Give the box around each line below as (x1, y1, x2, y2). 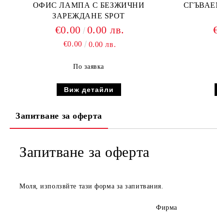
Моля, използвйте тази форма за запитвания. (19, 183, 164, 190)
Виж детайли (63, 86, 114, 93)
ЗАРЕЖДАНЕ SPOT (52, 12, 125, 20)
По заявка (73, 63, 105, 70)
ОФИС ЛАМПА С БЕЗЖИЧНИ (32, 1, 145, 9)
